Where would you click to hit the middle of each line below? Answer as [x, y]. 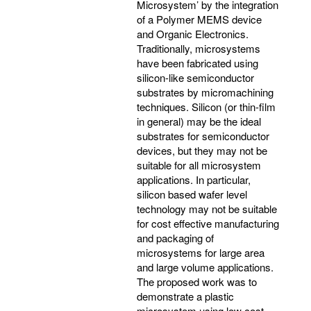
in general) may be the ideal [199, 121]
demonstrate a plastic [185, 296]
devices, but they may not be [202, 150]
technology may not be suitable [207, 208]
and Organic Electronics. [193, 33]
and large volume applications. [205, 267]
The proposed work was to [197, 281]
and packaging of [175, 237]
